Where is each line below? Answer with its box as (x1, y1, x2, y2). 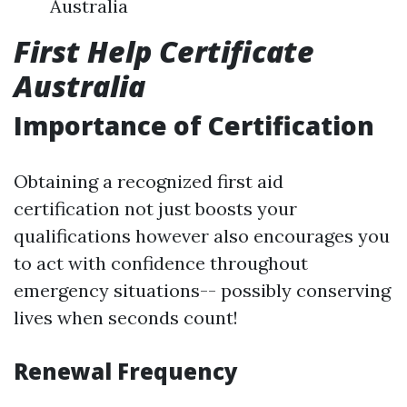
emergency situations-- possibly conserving (14, 279, 391, 302)
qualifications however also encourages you (14, 224, 390, 247)
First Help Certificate (14, 32, 314, 71)
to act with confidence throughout (14, 252, 308, 274)
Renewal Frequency (14, 356, 238, 386)
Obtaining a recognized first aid (14, 170, 283, 193)
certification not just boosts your (14, 197, 297, 220)
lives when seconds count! (14, 306, 238, 329)
